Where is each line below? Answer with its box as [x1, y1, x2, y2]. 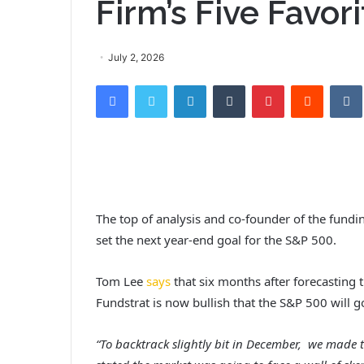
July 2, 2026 [108, 50, 164, 63]
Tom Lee [96, 272, 146, 289]
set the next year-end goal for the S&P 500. [96, 231, 336, 248]
